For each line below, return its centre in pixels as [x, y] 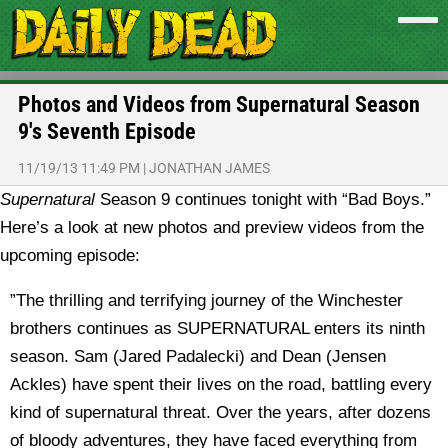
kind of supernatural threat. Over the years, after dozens [220, 412]
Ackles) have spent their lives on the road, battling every [221, 384]
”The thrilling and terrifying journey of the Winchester [206, 300]
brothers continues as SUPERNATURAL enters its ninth [217, 328]
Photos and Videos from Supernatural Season [219, 104]
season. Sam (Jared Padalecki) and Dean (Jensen [198, 356]
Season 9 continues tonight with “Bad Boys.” [263, 199]
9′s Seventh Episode [107, 131]
